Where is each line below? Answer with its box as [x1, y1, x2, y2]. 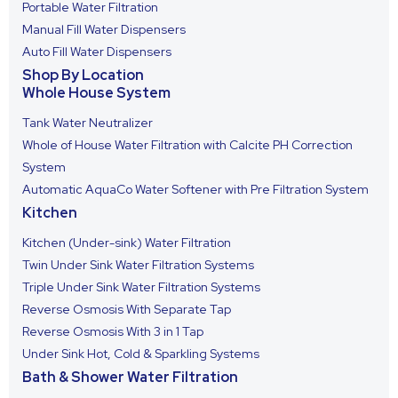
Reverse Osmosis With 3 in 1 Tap [22, 323, 203, 339]
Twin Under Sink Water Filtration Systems [22, 257, 254, 273]
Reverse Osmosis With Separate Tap [22, 301, 231, 317]
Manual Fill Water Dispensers [22, 21, 186, 37]
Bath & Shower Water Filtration [22, 368, 238, 386]
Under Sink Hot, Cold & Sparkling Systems [22, 346, 259, 362]
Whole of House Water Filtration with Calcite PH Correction [22, 137, 353, 153]
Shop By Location [22, 66, 144, 84]
